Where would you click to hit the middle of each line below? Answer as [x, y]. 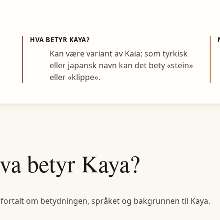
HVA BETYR [50, 40]
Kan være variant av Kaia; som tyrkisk [119, 54]
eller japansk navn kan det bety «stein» [122, 66]
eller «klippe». [75, 77]
